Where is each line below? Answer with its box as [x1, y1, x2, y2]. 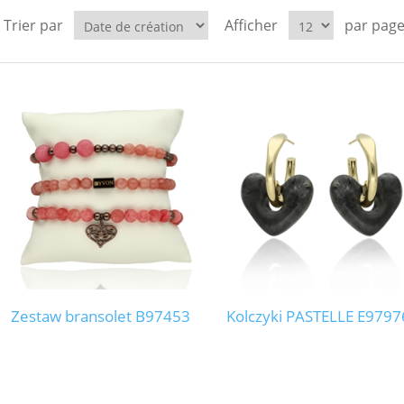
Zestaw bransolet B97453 [11, 306, 191, 327]
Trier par [3, 15, 63, 35]
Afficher [224, 15, 278, 35]
